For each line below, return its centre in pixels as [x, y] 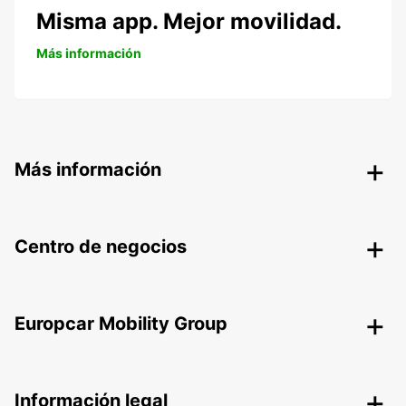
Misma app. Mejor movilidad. [189, 22]
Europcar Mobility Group [121, 324]
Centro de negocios [101, 247]
